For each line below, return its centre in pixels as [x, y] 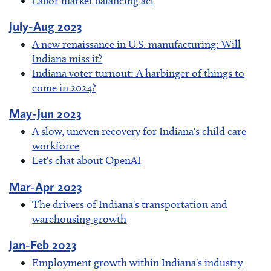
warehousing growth [80, 219]
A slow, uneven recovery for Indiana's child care [139, 132]
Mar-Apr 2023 [46, 186]
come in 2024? [64, 88]
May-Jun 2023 [45, 114]
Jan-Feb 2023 [43, 244]
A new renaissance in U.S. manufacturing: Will [137, 44]
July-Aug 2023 [46, 27]
